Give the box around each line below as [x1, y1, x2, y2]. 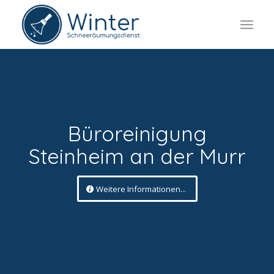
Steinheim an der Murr [28, 143, 246, 169]
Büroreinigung [67, 120, 207, 147]
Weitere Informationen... [95, 183, 186, 194]
